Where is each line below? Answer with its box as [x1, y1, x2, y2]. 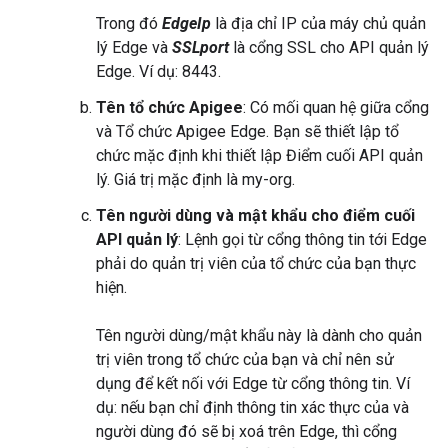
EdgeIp [162, 14, 211, 34]
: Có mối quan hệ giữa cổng [243, 98, 429, 118]
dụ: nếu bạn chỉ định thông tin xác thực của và [96, 398, 409, 418]
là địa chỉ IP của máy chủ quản [211, 14, 426, 34]
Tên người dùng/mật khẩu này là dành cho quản [96, 326, 422, 346]
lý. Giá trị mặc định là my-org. [96, 170, 295, 190]
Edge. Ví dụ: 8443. [96, 62, 221, 82]
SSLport [172, 38, 229, 58]
